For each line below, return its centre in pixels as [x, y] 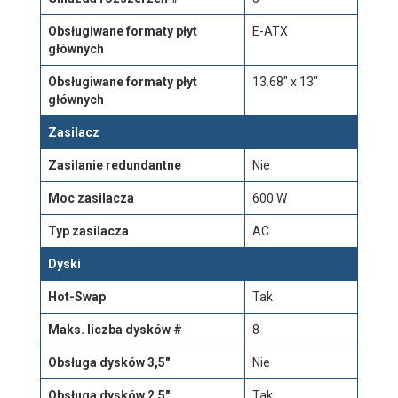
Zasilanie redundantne [115, 165]
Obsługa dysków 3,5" [109, 362]
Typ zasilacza [88, 231]
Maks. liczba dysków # [115, 330]
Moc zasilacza [91, 198]
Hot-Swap [77, 297]
